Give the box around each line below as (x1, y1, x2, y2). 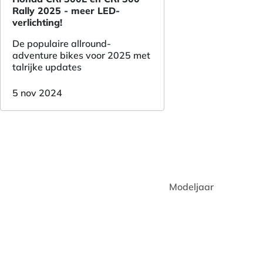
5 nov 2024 (12, 87, 62, 99)
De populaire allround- (12, 38, 111, 50)
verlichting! (12, 16, 62, 29)
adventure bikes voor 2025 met (12, 49, 150, 62)
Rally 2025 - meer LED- (12, 5, 120, 17)
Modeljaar (169, 181, 214, 193)
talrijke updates (12, 61, 82, 73)
